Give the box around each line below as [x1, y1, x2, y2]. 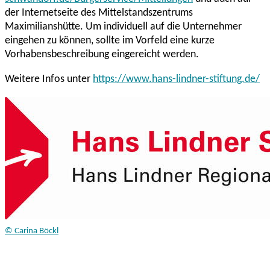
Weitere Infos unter [5, 74, 93, 86]
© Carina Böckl [5, 227, 58, 236]
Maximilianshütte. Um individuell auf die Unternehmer [5, 21, 242, 33]
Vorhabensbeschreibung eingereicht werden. [5, 49, 199, 61]
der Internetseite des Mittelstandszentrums [5, 7, 193, 19]
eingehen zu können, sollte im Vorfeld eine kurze [5, 35, 215, 47]
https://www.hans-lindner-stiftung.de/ [93, 74, 260, 86]
